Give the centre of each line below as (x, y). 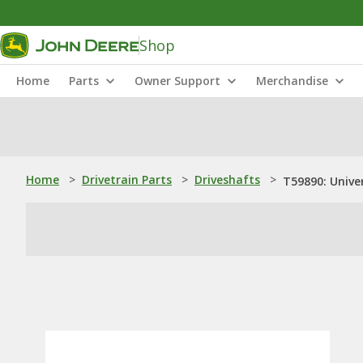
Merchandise (292, 81)
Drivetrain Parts (127, 179)
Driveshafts (227, 179)
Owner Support (177, 81)
